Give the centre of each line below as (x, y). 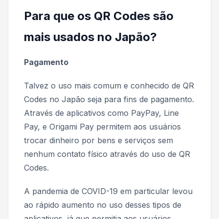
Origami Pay (72, 126)
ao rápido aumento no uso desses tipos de (103, 205)
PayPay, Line (155, 113)
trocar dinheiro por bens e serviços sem (99, 140)
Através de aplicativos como (76, 113)
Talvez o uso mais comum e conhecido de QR (109, 85)
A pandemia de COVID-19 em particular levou (108, 191)
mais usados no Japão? (90, 37)
